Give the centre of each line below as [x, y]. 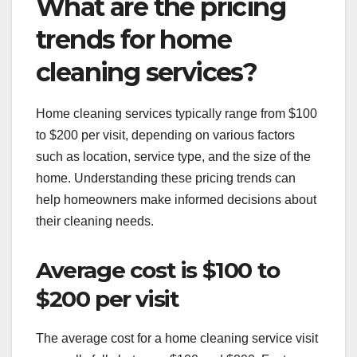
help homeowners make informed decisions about [176, 199]
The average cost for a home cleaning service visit [177, 338]
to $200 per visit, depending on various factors [165, 135]
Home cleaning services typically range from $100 [177, 113]
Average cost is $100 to [158, 270]
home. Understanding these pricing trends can [166, 178]
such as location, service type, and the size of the [173, 156]
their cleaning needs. [95, 221]
